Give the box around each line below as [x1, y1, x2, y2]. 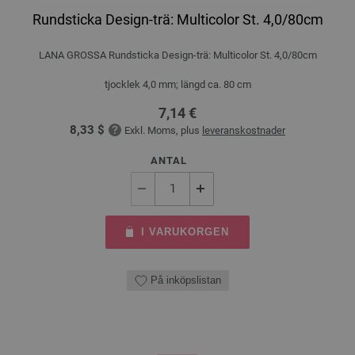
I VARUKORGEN [141, 225, 230, 238]
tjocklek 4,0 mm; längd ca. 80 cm [104, 78, 251, 90]
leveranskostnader [202, 124, 285, 136]
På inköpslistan [150, 274, 221, 286]
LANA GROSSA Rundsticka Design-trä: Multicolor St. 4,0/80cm [38, 48, 317, 61]
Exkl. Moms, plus [124, 124, 202, 136]
